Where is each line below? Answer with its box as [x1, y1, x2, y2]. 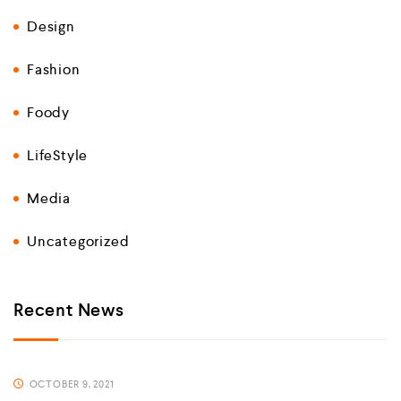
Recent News [13, 298, 124, 322]
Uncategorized [27, 232, 130, 252]
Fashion [27, 60, 81, 80]
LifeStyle [27, 146, 89, 166]
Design [27, 17, 75, 37]
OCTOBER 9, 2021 [26, 379, 115, 391]
